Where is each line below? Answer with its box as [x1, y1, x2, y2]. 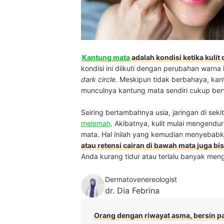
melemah [81, 118, 110, 127]
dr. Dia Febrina [105, 185, 159, 195]
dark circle [81, 74, 115, 83]
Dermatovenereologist [105, 174, 177, 183]
